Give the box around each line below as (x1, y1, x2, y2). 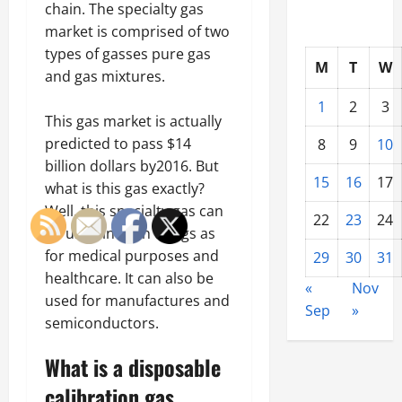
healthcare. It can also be (45, 267, 214, 288)
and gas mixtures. (45, 66, 165, 86)
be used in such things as (45, 223, 215, 243)
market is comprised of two (45, 21, 230, 41)
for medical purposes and (45, 245, 219, 266)
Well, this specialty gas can (45, 200, 223, 221)
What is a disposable (45, 350, 221, 383)
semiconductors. (45, 312, 159, 333)
